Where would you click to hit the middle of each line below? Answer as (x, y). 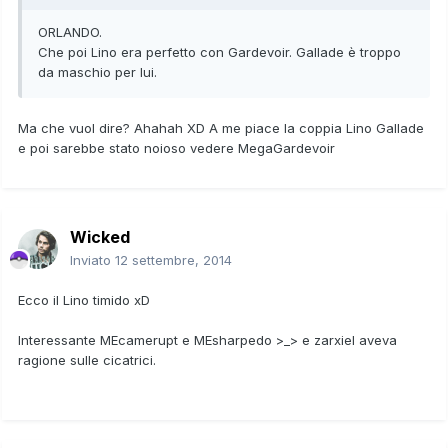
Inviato (92, 259)
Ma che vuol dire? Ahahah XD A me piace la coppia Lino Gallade (221, 127)
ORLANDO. (70, 31)
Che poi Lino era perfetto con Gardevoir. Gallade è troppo (219, 51)
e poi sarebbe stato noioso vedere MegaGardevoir (178, 147)
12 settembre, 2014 (173, 259)
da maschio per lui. (97, 71)
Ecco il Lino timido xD (84, 299)
